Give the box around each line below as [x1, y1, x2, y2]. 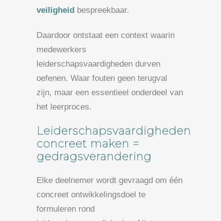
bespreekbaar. [74, 5, 129, 15]
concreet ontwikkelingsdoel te [37, 189, 146, 199]
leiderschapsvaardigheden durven [37, 59, 160, 69]
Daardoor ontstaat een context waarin [37, 30, 175, 40]
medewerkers [37, 44, 86, 54]
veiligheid [37, 5, 74, 15]
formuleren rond [37, 204, 95, 214]
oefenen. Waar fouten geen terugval [37, 73, 167, 83]
